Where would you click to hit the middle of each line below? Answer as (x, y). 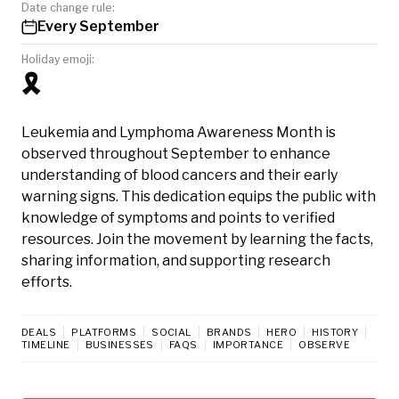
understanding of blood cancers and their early (179, 175)
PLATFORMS (104, 332)
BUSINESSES (119, 344)
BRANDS (229, 332)
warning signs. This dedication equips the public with (199, 196)
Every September (98, 26)
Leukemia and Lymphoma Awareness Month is (179, 132)
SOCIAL (171, 332)
